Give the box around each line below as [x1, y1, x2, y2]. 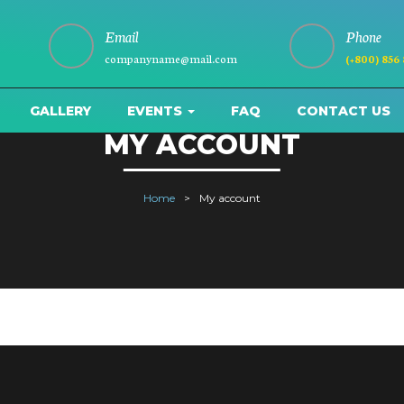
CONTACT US [297, 103, 390, 119]
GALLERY [30, 103, 91, 119]
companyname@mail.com [105, 50, 237, 66]
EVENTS [127, 103, 186, 119]
